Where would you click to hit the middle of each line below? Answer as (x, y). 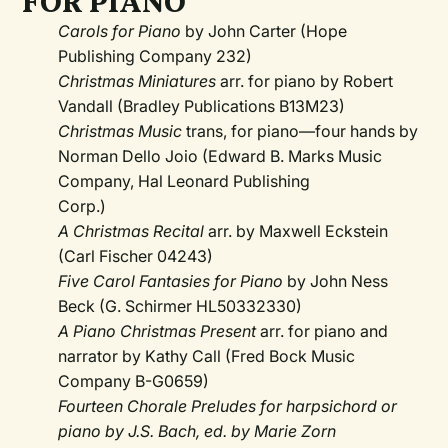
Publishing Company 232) (155, 56)
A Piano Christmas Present (157, 331)
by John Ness (336, 281)
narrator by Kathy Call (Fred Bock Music (207, 356)
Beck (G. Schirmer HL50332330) (180, 306)
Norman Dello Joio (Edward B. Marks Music (220, 156)
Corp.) (82, 206)
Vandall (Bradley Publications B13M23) (202, 106)
